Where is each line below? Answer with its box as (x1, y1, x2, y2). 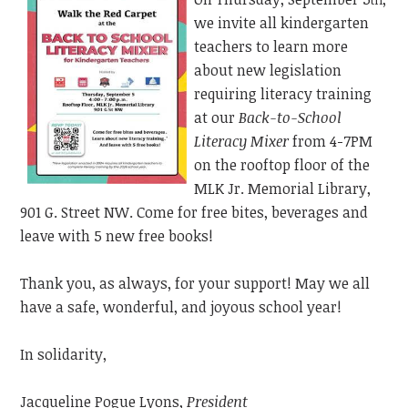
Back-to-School (239, 107, 342, 128)
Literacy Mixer (194, 131, 290, 152)
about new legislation (194, 60, 342, 81)
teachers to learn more (194, 36, 349, 57)
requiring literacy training (194, 84, 372, 105)
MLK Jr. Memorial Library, (194, 178, 372, 199)
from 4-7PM (292, 131, 373, 152)
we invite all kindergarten (194, 13, 370, 34)
